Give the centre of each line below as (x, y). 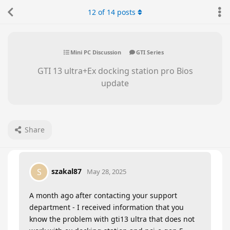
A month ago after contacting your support (103, 195)
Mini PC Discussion (96, 52)
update (115, 83)
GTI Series (150, 52)
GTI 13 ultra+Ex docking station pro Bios (115, 71)
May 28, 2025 (107, 171)
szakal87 (66, 171)
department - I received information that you (107, 207)
